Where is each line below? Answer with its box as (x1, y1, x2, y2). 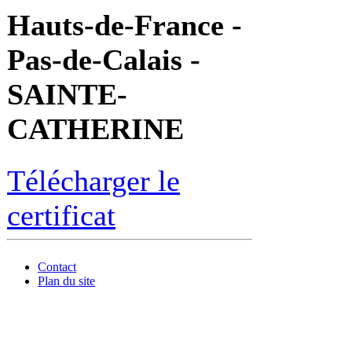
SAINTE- (7, 78, 127, 112)
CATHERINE (7, 112, 184, 146)
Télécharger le (7, 163, 180, 197)
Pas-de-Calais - (7, 43, 200, 77)
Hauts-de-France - (7, 9, 242, 42)
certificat (7, 198, 115, 232)
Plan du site (38, 274, 95, 288)
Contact (38, 260, 76, 273)
